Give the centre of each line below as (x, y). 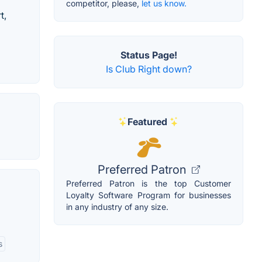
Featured (147, 122)
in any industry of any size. (117, 207)
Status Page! (149, 55)
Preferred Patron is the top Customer (149, 184)
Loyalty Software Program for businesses (149, 195)
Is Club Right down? (149, 69)
